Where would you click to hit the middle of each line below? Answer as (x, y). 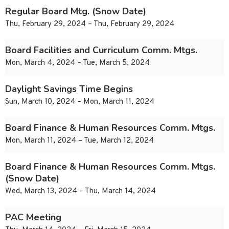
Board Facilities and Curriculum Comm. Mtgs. (101, 50)
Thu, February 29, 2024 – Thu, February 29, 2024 (90, 25)
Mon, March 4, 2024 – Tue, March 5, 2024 (77, 63)
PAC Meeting (33, 217)
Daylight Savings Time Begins (69, 89)
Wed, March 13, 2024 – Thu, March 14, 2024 (81, 192)
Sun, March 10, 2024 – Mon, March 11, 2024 (80, 102)
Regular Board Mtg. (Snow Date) (76, 12)
